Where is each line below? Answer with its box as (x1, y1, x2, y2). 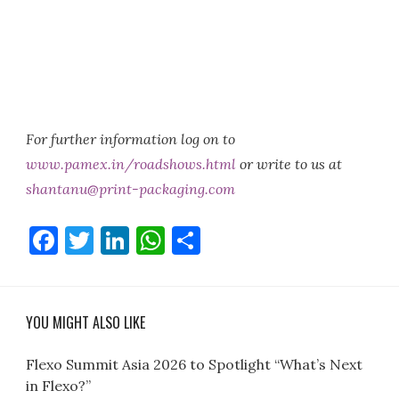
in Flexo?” (26, 376, 92, 395)
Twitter (94, 222, 198, 259)
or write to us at (240, 154, 343, 173)
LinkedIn (129, 222, 246, 259)
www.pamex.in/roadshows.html (26, 154, 237, 173)
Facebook (58, 222, 182, 259)
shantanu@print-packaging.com (26, 179, 236, 198)
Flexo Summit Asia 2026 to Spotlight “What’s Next (26, 354, 363, 373)
